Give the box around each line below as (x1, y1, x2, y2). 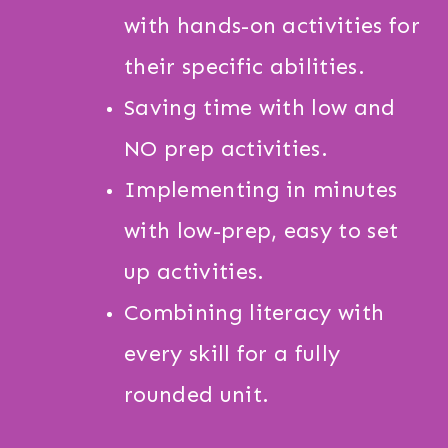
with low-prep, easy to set (124, 217, 399, 245)
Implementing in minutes (124, 176, 398, 204)
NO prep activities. (124, 135, 335, 163)
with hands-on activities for (124, 12, 420, 40)
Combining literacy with (124, 299, 385, 327)
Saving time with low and (124, 94, 396, 122)
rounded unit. (124, 381, 270, 409)
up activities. (124, 258, 265, 286)
